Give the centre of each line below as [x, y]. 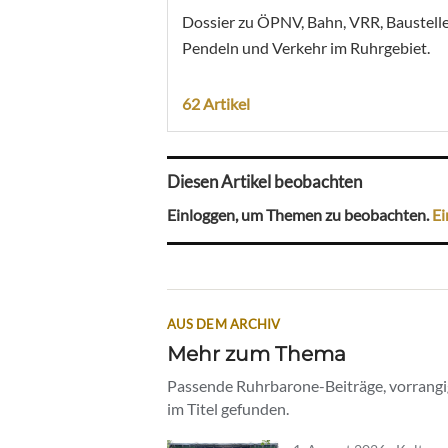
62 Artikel [216, 103]
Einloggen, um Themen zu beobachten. [299, 214]
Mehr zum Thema [256, 353]
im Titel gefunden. [228, 408]
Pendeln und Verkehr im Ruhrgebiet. [306, 47]
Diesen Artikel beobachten [264, 182]
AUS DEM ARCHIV [224, 323]
